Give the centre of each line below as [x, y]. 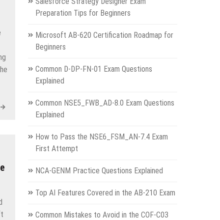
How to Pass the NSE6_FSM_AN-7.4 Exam [101, 137]
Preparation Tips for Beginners [83, 13]
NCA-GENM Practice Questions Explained [99, 170]
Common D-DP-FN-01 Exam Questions [94, 69]
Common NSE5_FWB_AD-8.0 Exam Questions [105, 103]
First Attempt [56, 148]
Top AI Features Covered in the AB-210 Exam [105, 192]
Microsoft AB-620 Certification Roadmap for [104, 35]
